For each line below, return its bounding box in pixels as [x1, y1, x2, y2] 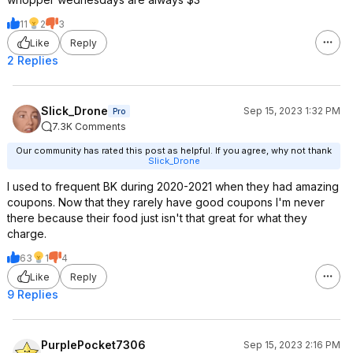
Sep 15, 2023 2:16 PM [243, 339, 340, 351]
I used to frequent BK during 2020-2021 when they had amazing [7, 180, 339, 193]
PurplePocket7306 [41, 338, 146, 351]
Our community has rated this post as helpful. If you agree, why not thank [16, 145, 332, 156]
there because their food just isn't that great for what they [7, 211, 307, 225]
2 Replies [7, 54, 58, 67]
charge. [7, 227, 46, 240]
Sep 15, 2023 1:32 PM [243, 105, 340, 117]
